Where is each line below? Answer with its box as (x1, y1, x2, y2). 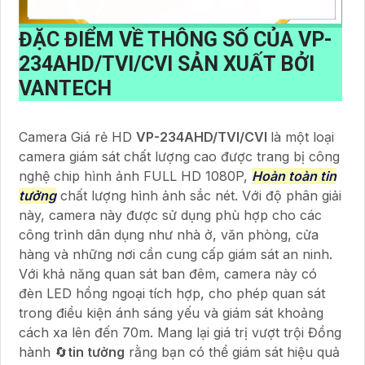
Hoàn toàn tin (252, 167, 336, 184)
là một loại (270, 128, 334, 145)
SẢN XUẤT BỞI (178, 51, 314, 76)
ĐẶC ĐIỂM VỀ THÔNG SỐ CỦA (19, 27, 298, 51)
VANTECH (19, 76, 112, 100)
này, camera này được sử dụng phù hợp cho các (19, 206, 322, 223)
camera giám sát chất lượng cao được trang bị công (19, 147, 340, 165)
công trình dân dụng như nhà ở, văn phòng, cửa (19, 226, 319, 243)
